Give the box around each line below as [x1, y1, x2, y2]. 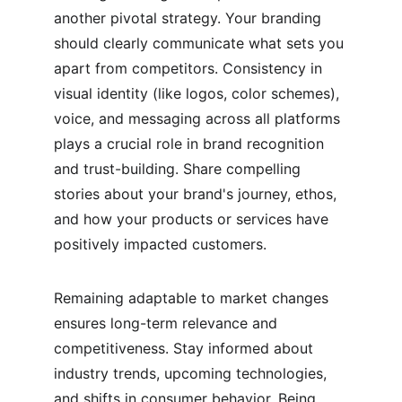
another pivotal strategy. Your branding [54, 9, 326, 27]
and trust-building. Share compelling [54, 160, 305, 178]
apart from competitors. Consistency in [54, 59, 327, 77]
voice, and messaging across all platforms [54, 109, 345, 127]
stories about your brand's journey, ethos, [54, 185, 341, 203]
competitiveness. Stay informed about [54, 339, 318, 357]
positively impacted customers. [54, 235, 267, 253]
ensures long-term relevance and [54, 314, 282, 332]
